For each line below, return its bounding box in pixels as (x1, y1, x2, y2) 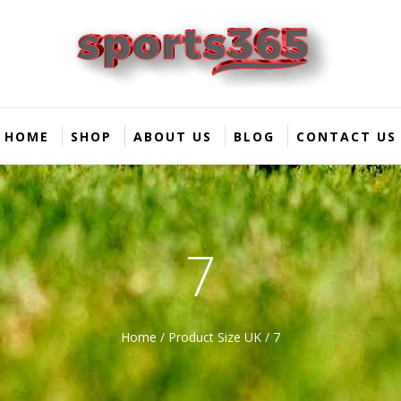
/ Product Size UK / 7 (157, 328, 280, 346)
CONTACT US (296, 128, 397, 146)
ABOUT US (133, 128, 212, 146)
